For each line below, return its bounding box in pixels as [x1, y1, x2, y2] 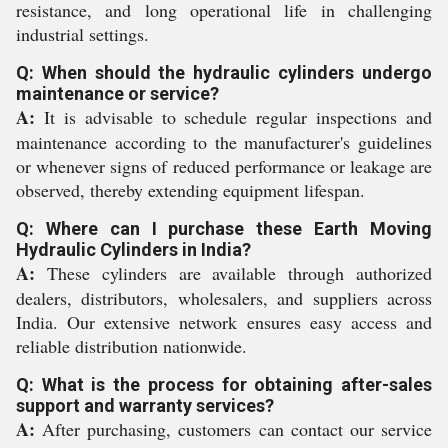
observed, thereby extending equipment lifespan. [16, 178, 365, 202]
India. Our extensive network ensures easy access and [16, 310, 432, 334]
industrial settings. [16, 22, 149, 46]
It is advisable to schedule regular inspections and [35, 105, 432, 129]
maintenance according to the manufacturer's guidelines [16, 130, 432, 154]
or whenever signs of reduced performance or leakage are [16, 154, 432, 178]
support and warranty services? [16, 395, 274, 416]
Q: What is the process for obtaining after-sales [16, 374, 432, 395]
